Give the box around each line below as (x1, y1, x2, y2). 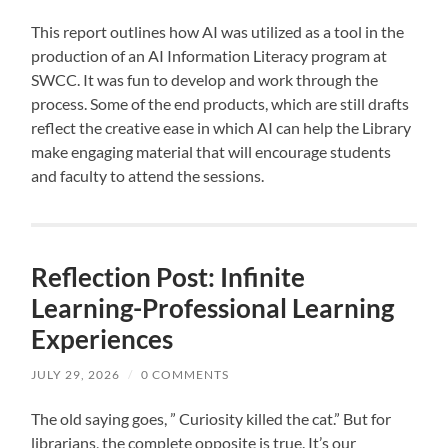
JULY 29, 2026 (31, 367, 121, 383)
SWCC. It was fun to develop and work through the (31, 70, 379, 90)
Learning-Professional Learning (31, 292, 395, 325)
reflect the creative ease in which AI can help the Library (31, 118, 412, 138)
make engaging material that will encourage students (31, 142, 392, 162)
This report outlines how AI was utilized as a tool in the (31, 22, 405, 42)
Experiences (31, 323, 174, 356)
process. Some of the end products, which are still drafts (31, 94, 410, 114)
